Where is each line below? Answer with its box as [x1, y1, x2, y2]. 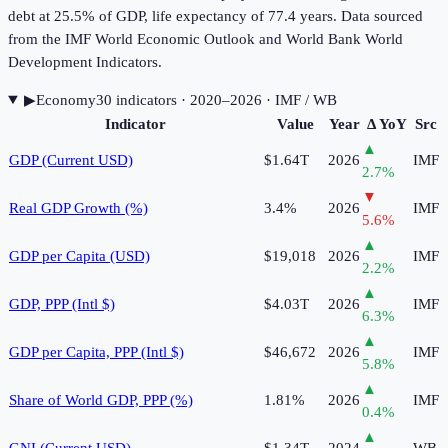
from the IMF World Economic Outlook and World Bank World [8, 30, 403, 47]
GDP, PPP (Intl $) [9, 295, 115, 312]
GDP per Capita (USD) [9, 247, 150, 264]
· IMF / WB [261, 91, 337, 108]
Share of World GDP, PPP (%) [9, 391, 193, 408]
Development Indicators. [8, 53, 162, 70]
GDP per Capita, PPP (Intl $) [9, 343, 184, 360]
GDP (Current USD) [9, 151, 133, 168]
